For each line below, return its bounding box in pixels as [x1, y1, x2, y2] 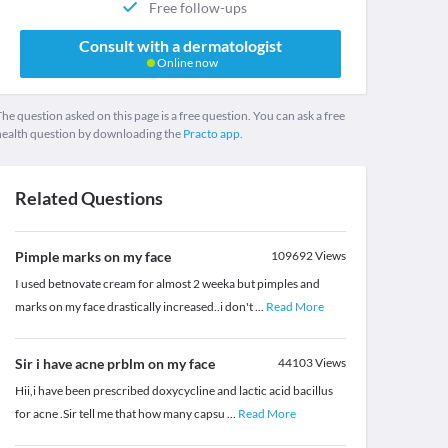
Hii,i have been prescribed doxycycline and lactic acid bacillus [14, 383, 333, 399]
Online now [154, 55, 218, 71]
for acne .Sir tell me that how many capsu [14, 406, 227, 422]
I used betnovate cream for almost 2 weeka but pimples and [14, 276, 320, 292]
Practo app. [182, 126, 243, 142]
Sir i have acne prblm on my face [14, 355, 215, 373]
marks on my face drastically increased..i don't [14, 299, 255, 315]
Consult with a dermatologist [78, 36, 282, 56]
